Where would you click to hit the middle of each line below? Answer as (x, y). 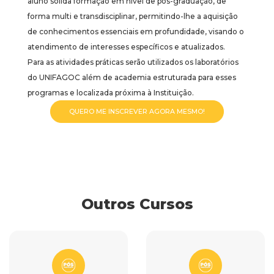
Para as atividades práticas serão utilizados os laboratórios (133, 62)
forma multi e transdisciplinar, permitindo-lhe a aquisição (133, 16)
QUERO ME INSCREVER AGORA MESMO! (137, 111)
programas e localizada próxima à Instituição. (111, 92)
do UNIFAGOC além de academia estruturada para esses (132, 77)
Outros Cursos (137, 204)
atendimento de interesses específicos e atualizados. (126, 46)
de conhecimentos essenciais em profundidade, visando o (136, 31)
